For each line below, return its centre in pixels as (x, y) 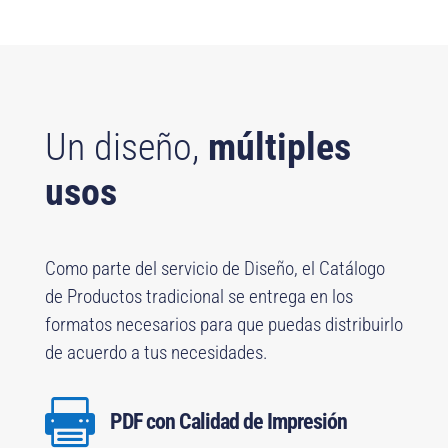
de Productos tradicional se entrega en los (198, 297)
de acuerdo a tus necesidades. (156, 353)
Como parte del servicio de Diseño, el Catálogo (214, 269)
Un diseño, (126, 147)
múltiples (279, 147)
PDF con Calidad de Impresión (228, 422)
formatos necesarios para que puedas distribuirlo (223, 325)
